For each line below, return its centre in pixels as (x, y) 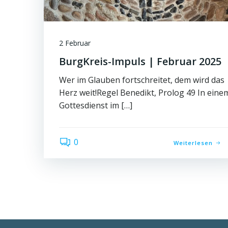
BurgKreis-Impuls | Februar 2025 (140, 61)
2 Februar (75, 43)
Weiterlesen (193, 143)
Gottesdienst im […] (96, 105)
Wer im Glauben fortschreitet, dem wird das (142, 80)
